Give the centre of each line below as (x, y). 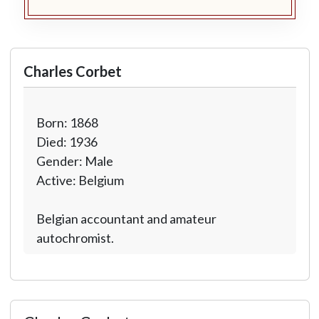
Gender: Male (74, 161)
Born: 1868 (67, 122)
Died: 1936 (67, 142)
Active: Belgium (80, 180)
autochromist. (75, 238)
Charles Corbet (72, 71)
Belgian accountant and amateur (126, 219)
